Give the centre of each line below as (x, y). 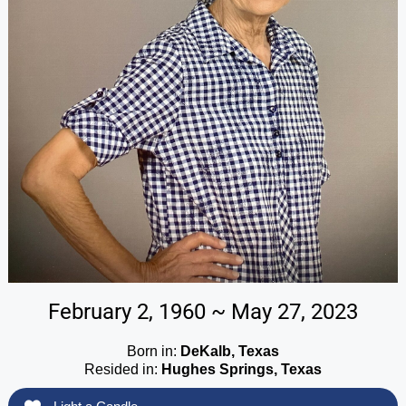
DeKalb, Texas (230, 352)
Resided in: (123, 370)
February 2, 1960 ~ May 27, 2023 (203, 312)
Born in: (154, 352)
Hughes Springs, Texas (242, 370)
